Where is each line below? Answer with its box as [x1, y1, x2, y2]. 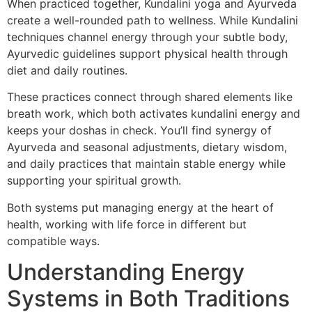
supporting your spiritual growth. [7, 173, 181, 188]
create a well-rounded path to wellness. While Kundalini [7, 13, 298, 27]
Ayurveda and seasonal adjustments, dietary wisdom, [7, 140, 287, 155]
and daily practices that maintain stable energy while [7, 157, 286, 171]
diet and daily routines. [7, 63, 127, 77]
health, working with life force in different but [7, 217, 247, 231]
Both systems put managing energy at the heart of [7, 200, 274, 214]
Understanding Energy [7, 258, 244, 286]
